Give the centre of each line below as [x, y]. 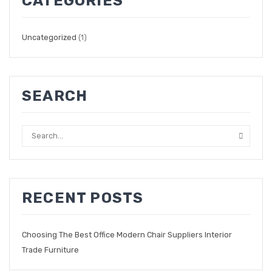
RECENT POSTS [83, 198]
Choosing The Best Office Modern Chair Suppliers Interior [127, 234]
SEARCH [55, 96]
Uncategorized [49, 37]
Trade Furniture [50, 250]
